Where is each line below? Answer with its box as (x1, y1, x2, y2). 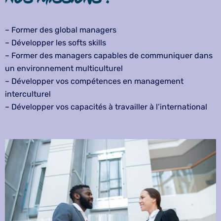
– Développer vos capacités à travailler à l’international (5, 102, 207, 112)
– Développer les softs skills (5, 38, 106, 48)
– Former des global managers (5, 25, 116, 35)
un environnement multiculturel (5, 64, 123, 74)
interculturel (5, 89, 51, 99)
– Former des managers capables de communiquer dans (5, 51, 213, 61)
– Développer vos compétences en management (5, 76, 184, 86)
